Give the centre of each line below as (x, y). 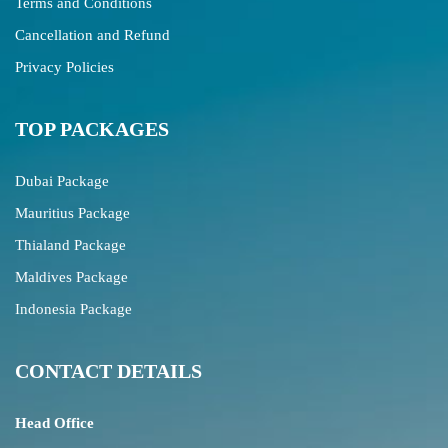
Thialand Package (70, 244)
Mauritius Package (72, 212)
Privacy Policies (64, 66)
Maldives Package (71, 276)
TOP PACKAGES (92, 128)
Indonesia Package (73, 308)
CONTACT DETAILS (108, 370)
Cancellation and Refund (92, 34)
